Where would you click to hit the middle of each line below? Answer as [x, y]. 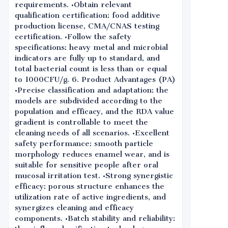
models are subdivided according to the [89, 101]
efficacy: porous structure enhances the [90, 186]
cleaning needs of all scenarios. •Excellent [92, 133]
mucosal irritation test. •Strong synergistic [94, 176]
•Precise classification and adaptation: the [92, 90]
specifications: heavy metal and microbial [91, 47]
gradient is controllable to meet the [81, 122]
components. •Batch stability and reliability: [95, 218]
